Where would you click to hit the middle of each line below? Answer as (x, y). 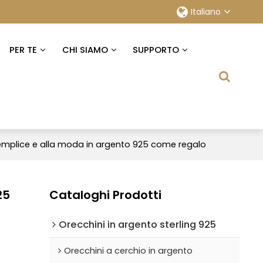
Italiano (205, 12)
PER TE (23, 50)
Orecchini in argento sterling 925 (137, 224)
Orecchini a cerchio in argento (128, 250)
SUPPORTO (156, 50)
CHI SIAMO (85, 50)
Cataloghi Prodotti (105, 195)
